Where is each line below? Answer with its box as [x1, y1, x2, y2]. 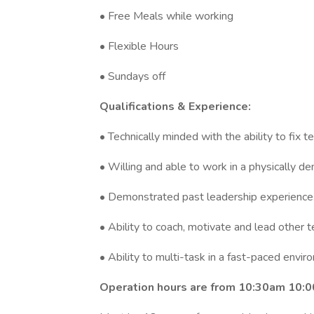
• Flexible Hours [100, 39, 179, 54]
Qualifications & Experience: [100, 99, 251, 114]
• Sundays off [100, 69, 165, 84]
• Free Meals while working [100, 8, 233, 24]
